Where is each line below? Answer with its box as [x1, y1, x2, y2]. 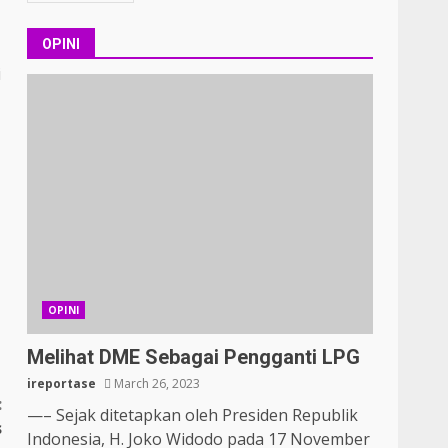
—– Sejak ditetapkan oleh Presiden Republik [27, 404, 359, 426]
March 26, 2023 [111, 375, 201, 392]
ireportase [27, 375, 97, 392]
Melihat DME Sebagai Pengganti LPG [27, 345, 361, 369]
